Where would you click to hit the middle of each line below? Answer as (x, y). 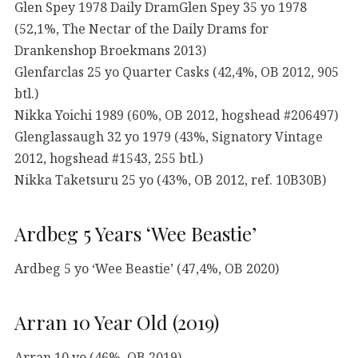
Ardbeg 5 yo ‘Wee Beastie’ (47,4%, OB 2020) (147, 268)
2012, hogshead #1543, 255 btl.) (109, 158)
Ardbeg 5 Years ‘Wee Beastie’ (135, 233)
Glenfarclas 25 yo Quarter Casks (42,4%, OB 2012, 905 (177, 72)
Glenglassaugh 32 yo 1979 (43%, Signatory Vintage (169, 136)
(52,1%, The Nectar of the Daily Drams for (141, 28)
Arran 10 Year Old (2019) (117, 322)
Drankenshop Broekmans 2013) (110, 50)
